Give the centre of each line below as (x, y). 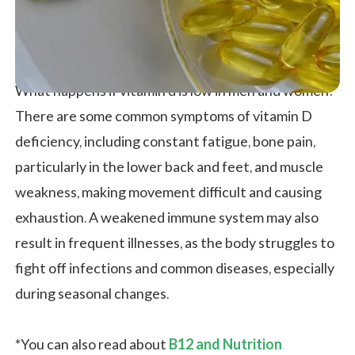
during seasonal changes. (92, 294)
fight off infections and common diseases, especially (175, 269)
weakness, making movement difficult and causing (168, 193)
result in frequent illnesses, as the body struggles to (175, 244)
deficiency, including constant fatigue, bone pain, (165, 142)
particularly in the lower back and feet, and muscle (169, 168)
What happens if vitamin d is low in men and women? (175, 92)
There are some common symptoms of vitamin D (164, 117)
